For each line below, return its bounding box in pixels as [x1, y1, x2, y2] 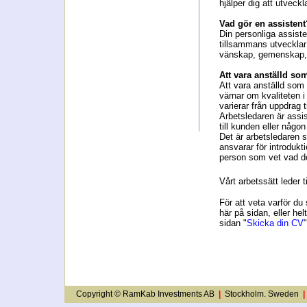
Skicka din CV [247, 218, 304, 228]
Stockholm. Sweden [221, 289, 303, 299]
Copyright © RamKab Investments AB [72, 289, 219, 299]
